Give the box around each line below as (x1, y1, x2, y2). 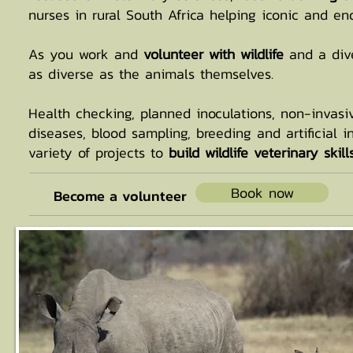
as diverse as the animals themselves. (28, 63, 273, 84)
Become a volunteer (54, 185, 187, 206)
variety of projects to (28, 142, 169, 163)
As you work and (28, 43, 143, 65)
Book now (230, 182, 294, 203)
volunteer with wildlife (143, 43, 284, 65)
